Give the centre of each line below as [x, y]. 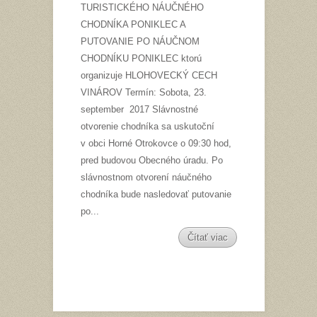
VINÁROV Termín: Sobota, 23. [143, 92]
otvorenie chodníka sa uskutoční [147, 126]
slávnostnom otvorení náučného [146, 177]
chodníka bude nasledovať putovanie [156, 194]
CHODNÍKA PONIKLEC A [133, 24]
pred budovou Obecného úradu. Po [151, 160]
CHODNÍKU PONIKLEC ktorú [141, 58]
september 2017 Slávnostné [139, 109]
